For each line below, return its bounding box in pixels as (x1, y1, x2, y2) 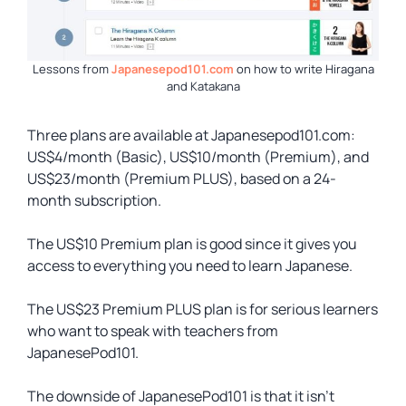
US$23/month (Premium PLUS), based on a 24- (27, 169, 336, 188)
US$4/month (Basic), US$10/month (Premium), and (27, 147, 369, 167)
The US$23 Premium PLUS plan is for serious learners (27, 299, 378, 319)
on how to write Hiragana (233, 61, 374, 77)
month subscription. (27, 190, 161, 210)
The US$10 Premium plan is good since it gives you (27, 234, 357, 254)
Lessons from (32, 61, 111, 77)
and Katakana (166, 78, 240, 94)
